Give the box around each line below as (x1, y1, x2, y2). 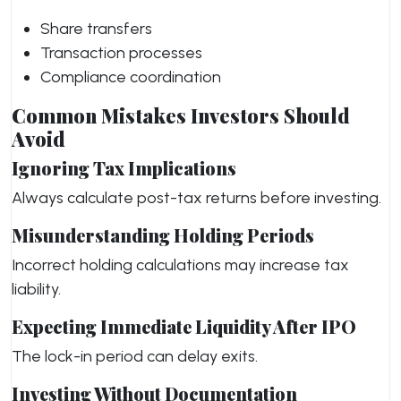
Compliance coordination (40, 67, 221, 87)
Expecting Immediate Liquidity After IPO (12, 314, 356, 338)
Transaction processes (40, 43, 202, 63)
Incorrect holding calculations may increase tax (12, 255, 349, 275)
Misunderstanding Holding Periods (12, 223, 314, 247)
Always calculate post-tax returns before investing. (12, 188, 381, 208)
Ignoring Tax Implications (12, 156, 236, 180)
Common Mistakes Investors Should (12, 102, 350, 128)
